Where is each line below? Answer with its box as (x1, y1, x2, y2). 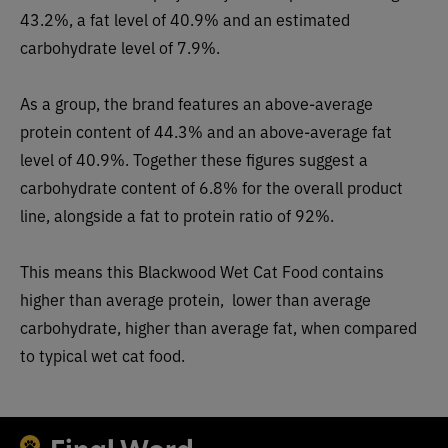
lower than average (228, 287, 371, 310)
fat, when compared (273, 315, 417, 338)
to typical (20, 343, 91, 366)
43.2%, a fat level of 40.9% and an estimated (20, 7, 350, 30)
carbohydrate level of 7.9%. (20, 35, 220, 58)
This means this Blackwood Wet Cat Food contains (20, 259, 384, 282)
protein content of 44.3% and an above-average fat (20, 119, 392, 142)
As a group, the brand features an (20, 91, 265, 114)
